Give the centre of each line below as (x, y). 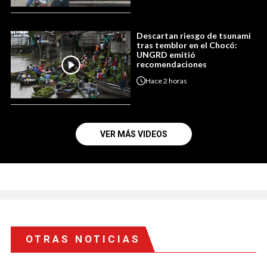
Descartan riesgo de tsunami (194, 36)
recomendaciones (172, 64)
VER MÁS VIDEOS (133, 134)
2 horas (175, 80)
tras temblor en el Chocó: (187, 45)
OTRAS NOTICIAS (83, 239)
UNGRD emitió (166, 55)
